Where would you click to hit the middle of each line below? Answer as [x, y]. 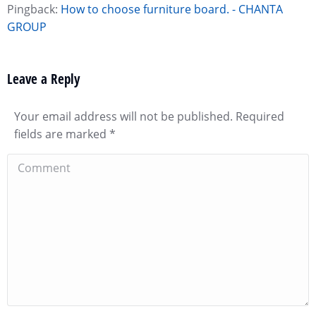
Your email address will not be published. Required [149, 116]
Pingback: [32, 9]
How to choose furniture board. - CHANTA [172, 9]
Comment [34, 162]
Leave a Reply [43, 79]
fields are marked [62, 134]
